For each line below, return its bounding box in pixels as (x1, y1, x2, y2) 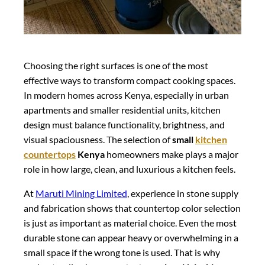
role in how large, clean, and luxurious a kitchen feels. (24, 163, 235, 174)
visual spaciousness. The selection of (24, 133, 172, 145)
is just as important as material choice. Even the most (24, 216, 237, 228)
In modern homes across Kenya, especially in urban (24, 89, 229, 101)
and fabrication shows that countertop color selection (24, 202, 241, 214)
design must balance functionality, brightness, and (24, 118, 225, 130)
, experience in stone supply (127, 187, 238, 199)
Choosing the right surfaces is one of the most (24, 59, 208, 71)
